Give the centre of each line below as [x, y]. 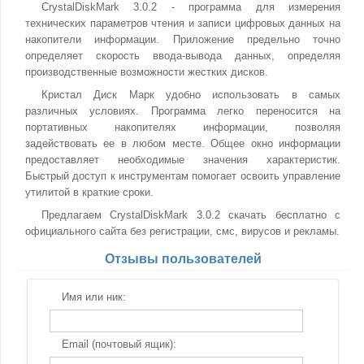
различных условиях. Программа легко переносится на [183, 111]
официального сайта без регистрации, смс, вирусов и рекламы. [182, 231]
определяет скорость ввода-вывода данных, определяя [183, 56]
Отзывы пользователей [183, 259]
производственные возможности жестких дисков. [147, 72]
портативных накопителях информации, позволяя [183, 127]
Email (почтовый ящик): [119, 344]
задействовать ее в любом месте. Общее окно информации [183, 143]
